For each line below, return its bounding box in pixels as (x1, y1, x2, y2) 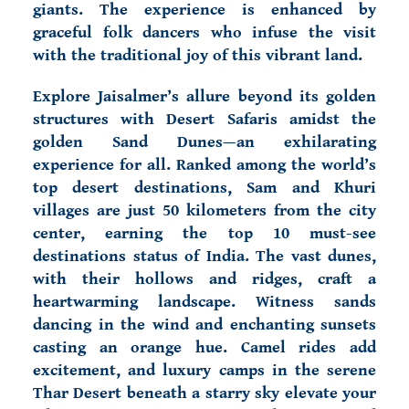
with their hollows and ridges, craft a (33, 269, 376, 288)
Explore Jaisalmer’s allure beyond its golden (33, 87, 376, 106)
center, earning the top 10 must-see (33, 224, 376, 243)
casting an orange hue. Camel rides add (33, 338, 376, 357)
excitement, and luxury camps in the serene (33, 361, 376, 380)
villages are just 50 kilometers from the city (33, 201, 376, 220)
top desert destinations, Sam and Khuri (33, 178, 376, 197)
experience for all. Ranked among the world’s (33, 155, 376, 174)
